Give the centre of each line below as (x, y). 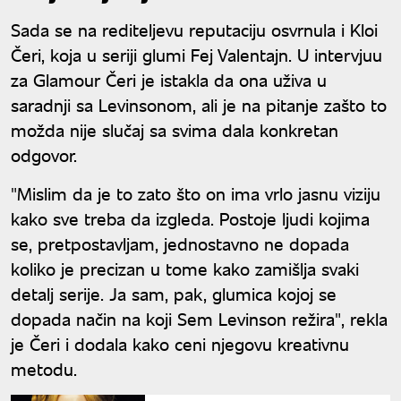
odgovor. (44, 154)
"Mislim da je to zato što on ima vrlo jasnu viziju (196, 193)
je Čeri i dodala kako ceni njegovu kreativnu (180, 343)
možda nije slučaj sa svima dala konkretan (175, 129)
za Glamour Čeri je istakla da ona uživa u (169, 79)
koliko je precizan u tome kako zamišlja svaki (185, 268)
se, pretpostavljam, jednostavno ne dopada (180, 243)
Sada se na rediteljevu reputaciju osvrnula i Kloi (194, 29)
